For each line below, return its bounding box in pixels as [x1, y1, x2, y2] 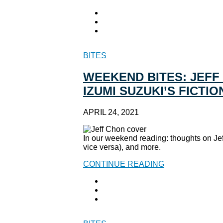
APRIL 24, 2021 [83, 108, 139, 117]
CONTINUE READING [83, 160, 164, 169]
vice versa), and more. [83, 143, 161, 152]
